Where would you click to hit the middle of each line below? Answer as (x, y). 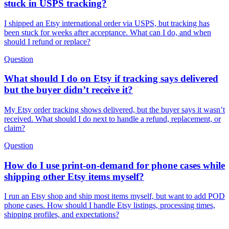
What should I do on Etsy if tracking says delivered (111, 79)
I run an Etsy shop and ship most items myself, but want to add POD (114, 196)
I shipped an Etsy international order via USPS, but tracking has (107, 23)
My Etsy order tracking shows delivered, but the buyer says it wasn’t (114, 109)
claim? (15, 128)
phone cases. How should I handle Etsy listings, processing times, (110, 205)
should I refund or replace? (47, 41)
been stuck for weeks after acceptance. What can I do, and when (108, 32)
